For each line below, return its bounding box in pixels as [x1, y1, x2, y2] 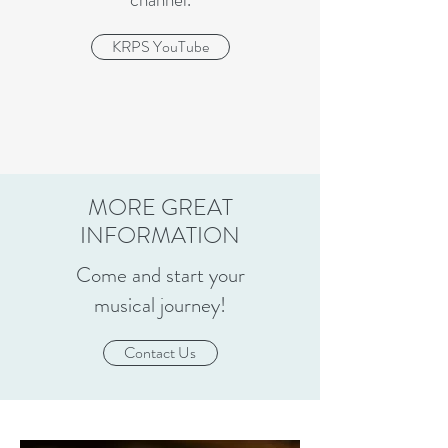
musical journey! [94, 290, 226, 320]
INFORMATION [80, 219, 240, 252]
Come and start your [75, 260, 245, 290]
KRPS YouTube [112, 35, 209, 58]
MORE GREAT [87, 191, 233, 224]
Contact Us [124, 341, 196, 364]
